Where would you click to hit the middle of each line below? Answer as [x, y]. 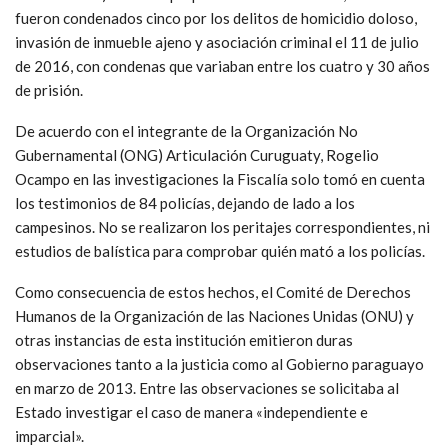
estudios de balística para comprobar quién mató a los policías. [220, 250]
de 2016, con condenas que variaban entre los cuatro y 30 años [222, 65]
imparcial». [49, 435]
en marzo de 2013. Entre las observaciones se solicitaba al [207, 387]
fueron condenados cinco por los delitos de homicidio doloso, [216, 17]
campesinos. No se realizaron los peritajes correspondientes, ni [222, 226]
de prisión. [49, 89]
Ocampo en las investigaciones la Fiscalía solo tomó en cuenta [220, 178]
